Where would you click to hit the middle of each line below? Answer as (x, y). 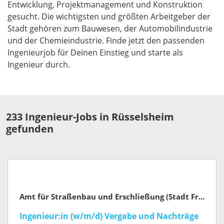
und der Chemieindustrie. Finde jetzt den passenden (106, 41)
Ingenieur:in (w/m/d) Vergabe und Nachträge (109, 216)
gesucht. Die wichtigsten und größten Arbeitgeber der (109, 17)
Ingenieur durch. (40, 65)
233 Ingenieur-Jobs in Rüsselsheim (90, 117)
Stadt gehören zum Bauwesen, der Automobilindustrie (110, 29)
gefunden (30, 129)
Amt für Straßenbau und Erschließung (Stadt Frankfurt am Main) (201, 197)
